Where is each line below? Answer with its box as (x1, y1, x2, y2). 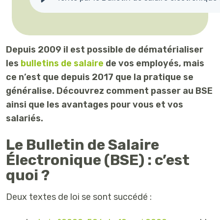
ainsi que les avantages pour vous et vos (6, 99, 183, 110)
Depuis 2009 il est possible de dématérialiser (6, 44, 203, 55)
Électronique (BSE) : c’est (6, 151, 190, 169)
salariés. (6, 113, 43, 124)
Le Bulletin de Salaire (6, 136, 159, 154)
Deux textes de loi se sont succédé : (6, 191, 152, 202)
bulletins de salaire (21, 58, 104, 69)
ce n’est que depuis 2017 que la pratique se (6, 72, 193, 83)
